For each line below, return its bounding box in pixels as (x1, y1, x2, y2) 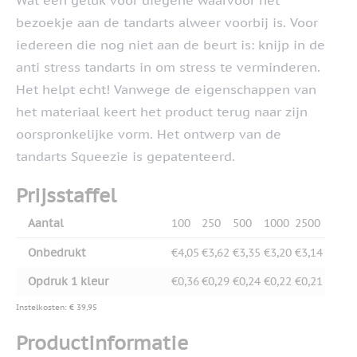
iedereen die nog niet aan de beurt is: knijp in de (16, 37, 325, 53)
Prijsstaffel (16, 183, 116, 209)
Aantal (28, 216, 64, 231)
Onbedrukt (28, 245, 86, 261)
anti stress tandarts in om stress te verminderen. (16, 59, 320, 76)
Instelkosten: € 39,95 (16, 302, 97, 313)
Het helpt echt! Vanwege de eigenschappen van (16, 81, 316, 98)
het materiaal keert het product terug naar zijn (16, 104, 308, 120)
